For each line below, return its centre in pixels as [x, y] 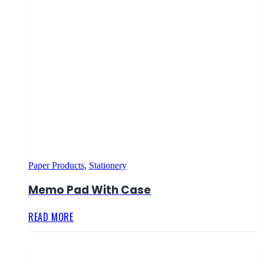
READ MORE [51, 217]
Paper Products [56, 165]
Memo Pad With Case [90, 190]
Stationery [108, 165]
